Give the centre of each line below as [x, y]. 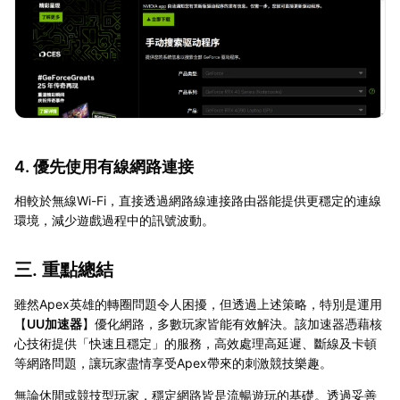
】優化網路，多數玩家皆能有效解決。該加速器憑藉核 [232, 323]
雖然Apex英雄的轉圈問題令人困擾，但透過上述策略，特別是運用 [198, 304]
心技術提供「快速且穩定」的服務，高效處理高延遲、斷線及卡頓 [196, 343]
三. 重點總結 [64, 269]
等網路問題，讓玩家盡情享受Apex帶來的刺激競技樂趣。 [173, 362]
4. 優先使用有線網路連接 [104, 166]
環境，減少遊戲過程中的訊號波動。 [114, 220]
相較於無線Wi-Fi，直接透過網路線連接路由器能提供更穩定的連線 [198, 200]
